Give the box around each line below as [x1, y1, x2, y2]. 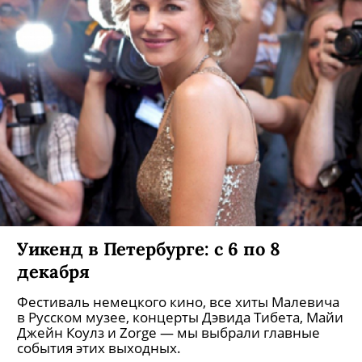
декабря [17, 259, 90, 283]
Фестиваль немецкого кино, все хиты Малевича [17, 293, 339, 311]
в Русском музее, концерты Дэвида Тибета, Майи [17, 308, 343, 326]
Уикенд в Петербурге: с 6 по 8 [17, 237, 280, 260]
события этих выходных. [17, 339, 181, 357]
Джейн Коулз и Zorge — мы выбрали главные [17, 323, 320, 342]
